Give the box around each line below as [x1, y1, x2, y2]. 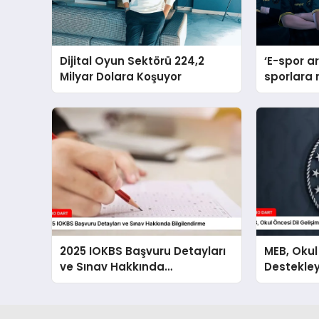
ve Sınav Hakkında [60, 259, 165, 275]
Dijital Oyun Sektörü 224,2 [60, 53, 205, 68]
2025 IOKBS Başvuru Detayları [60, 244, 226, 259]
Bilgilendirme [60, 275, 135, 291]
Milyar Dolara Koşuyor [60, 68, 182, 84]
